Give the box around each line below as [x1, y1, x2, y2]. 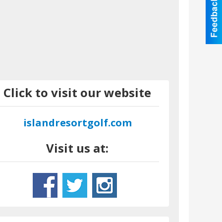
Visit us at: [46, 139, 109, 156]
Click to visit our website [3, 84, 152, 101]
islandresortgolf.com [23, 115, 132, 129]
